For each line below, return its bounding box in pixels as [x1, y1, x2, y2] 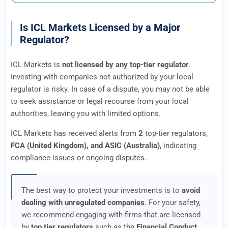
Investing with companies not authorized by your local [11, 72, 193, 81]
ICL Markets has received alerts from [11, 129, 138, 138]
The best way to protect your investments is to [21, 186, 182, 195]
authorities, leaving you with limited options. [11, 109, 161, 118]
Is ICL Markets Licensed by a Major [20, 21, 180, 34]
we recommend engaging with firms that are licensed [21, 210, 201, 220]
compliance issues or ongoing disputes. [11, 153, 147, 162]
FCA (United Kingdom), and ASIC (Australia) [11, 141, 160, 150]
